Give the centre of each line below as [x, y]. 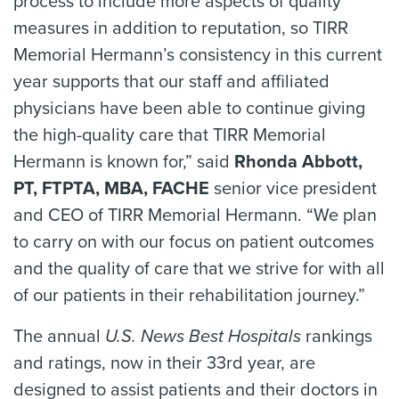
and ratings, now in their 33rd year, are [164, 363]
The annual [59, 336]
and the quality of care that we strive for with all [199, 269]
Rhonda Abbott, [298, 162]
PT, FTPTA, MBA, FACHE [114, 188]
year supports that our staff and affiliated [171, 81]
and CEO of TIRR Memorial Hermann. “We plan [195, 215]
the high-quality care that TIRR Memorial [170, 135]
